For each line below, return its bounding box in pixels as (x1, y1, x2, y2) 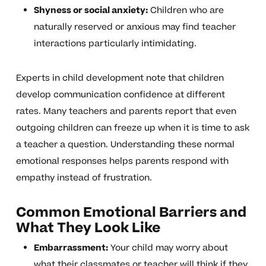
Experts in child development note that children (15, 72, 224, 85)
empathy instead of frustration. (15, 172, 152, 185)
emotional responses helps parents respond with (15, 155, 229, 168)
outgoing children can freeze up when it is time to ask (15, 122, 249, 135)
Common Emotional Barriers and (15, 203, 246, 223)
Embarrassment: (33, 242, 108, 255)
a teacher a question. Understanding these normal (15, 138, 235, 151)
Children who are (147, 4, 224, 17)
